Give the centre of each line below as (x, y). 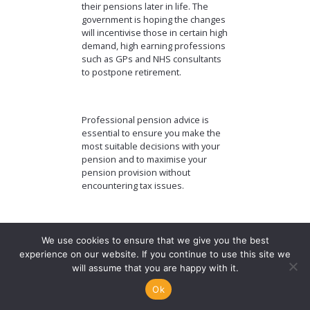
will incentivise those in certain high (154, 33)
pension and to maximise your (144, 159)
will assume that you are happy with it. (155, 268)
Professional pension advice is (145, 120)
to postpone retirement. (131, 72)
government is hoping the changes (153, 20)
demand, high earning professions (153, 46)
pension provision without (136, 173)
